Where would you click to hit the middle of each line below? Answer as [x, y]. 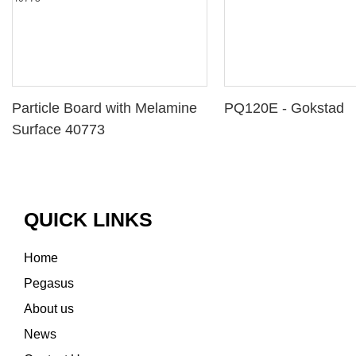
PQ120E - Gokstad [284, 108]
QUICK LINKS [88, 219]
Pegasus [49, 283]
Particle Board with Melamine [104, 108]
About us [49, 308]
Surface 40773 [58, 129]
